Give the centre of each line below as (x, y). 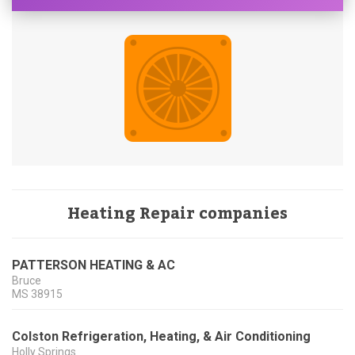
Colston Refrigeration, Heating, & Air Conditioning (161, 337)
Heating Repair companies (177, 214)
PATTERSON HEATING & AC (94, 265)
